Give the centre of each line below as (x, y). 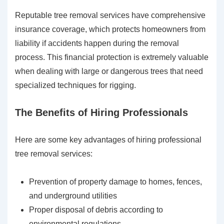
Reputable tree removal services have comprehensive (110, 15)
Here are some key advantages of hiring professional (108, 140)
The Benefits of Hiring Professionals (101, 113)
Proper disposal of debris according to (96, 210)
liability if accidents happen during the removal (97, 43)
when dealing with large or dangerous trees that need (109, 71)
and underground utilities (73, 196)
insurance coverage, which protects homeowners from (110, 29)
